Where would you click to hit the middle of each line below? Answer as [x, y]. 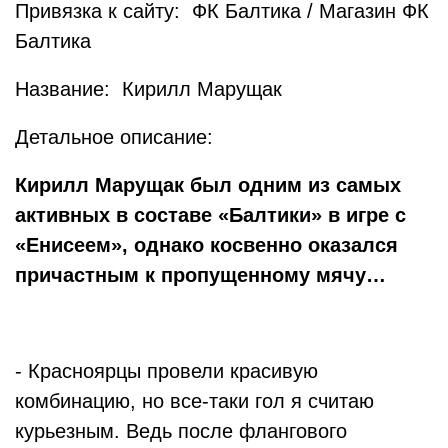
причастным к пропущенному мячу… [200, 275]
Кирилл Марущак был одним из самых [208, 185]
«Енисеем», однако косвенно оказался [206, 245]
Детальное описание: [117, 137]
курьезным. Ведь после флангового [181, 431]
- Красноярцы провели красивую [166, 371]
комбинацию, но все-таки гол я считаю [194, 401]
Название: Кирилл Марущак [148, 89]
